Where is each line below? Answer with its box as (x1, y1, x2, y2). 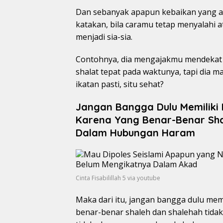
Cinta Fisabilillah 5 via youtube (76, 174, 160, 183)
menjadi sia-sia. (76, 31, 132, 43)
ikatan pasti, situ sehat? (76, 79, 164, 90)
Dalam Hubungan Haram (76, 126, 195, 139)
